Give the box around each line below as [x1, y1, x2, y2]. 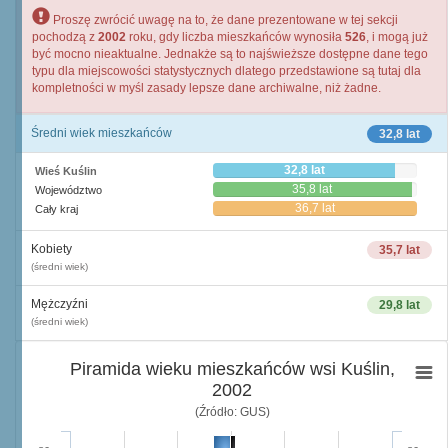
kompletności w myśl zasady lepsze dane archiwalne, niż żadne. [32, 81, 381, 95]
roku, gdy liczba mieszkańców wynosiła [126, 30, 345, 44]
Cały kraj [35, 203, 78, 215]
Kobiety [31, 242, 72, 256]
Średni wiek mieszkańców [31, 126, 172, 140]
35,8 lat [292, 182, 333, 196]
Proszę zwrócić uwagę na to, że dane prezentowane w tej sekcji [50, 13, 398, 27]
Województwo [35, 184, 102, 196]
